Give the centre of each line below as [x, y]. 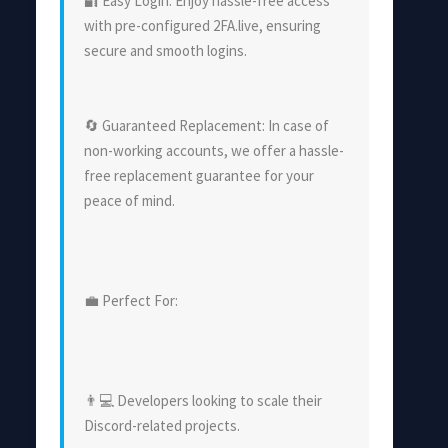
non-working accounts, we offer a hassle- [214, 150]
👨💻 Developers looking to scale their [203, 400]
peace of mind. [129, 200]
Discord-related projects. [162, 425]
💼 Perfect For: [131, 300]
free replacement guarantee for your [199, 175]
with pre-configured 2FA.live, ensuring [202, 25]
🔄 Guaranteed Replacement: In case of [206, 125]
